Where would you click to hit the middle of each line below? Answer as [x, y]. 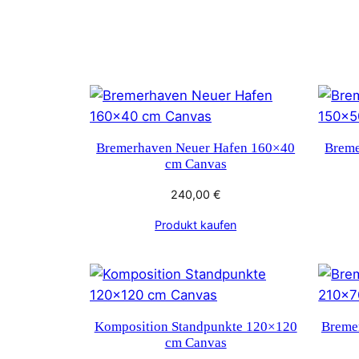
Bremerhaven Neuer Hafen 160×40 [196, 148]
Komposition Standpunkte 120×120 [196, 326]
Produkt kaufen [196, 224]
